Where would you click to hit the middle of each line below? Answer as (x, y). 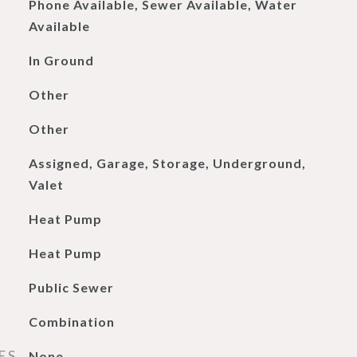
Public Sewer (71, 287)
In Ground (61, 60)
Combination (71, 322)
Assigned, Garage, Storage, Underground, (167, 163)
